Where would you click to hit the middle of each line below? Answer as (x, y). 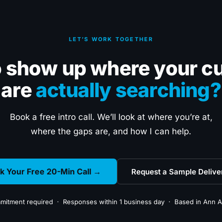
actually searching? (128, 90)
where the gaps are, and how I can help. (111, 131)
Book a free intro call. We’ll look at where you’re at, (111, 117)
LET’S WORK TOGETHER (111, 39)
